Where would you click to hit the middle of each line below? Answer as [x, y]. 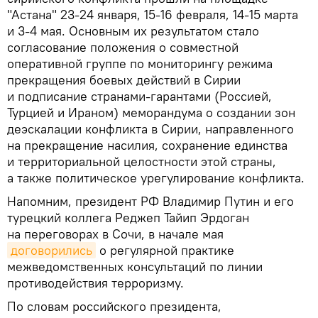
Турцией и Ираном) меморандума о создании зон [151, 112]
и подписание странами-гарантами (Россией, [139, 96]
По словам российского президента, [114, 306]
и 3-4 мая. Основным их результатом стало [133, 31]
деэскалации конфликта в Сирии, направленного [150, 128]
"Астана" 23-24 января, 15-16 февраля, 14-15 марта [153, 14]
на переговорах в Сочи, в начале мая [115, 234]
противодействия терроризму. [95, 283]
